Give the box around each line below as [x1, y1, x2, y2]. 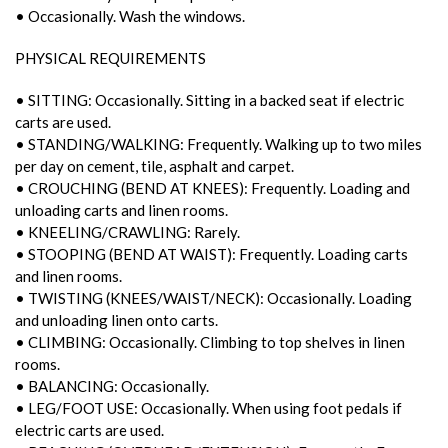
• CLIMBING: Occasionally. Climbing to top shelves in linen [15, 332, 405, 351]
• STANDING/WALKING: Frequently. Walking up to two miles [15, 134, 422, 153]
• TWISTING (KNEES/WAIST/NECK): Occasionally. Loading [15, 288, 412, 307]
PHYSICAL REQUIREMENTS [15, 48, 206, 67]
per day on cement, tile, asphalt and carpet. [15, 156, 294, 175]
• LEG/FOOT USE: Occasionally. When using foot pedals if [15, 398, 402, 417]
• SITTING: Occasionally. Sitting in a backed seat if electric [15, 90, 404, 109]
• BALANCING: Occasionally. [15, 376, 209, 395]
